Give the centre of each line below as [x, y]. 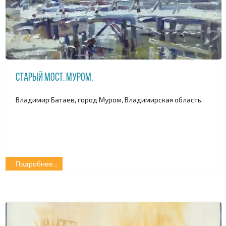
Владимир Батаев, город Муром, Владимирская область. [109, 99]
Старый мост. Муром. [54, 78]
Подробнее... [37, 164]
